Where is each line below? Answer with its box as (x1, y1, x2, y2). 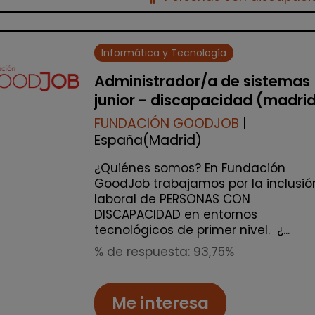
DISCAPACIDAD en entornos (94, 206, 257, 224)
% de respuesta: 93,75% (94, 243, 234, 261)
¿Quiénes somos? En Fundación (94, 160, 285, 177)
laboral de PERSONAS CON (94, 191, 250, 208)
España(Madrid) (94, 131, 202, 150)
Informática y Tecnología (101, 46, 227, 60)
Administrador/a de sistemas (94, 71, 310, 92)
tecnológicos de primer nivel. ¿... (94, 221, 290, 239)
